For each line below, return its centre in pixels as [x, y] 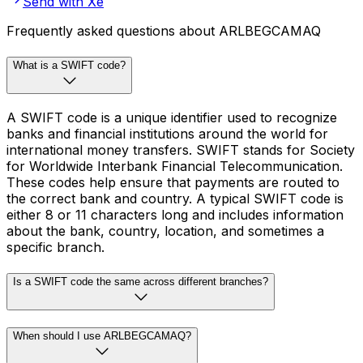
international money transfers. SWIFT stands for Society [181, 149]
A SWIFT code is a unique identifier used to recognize [172, 117]
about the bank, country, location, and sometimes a [165, 231]
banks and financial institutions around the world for [167, 133]
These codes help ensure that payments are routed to [173, 182]
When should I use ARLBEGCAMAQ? [102, 336]
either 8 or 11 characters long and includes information [175, 214]
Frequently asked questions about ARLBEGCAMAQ [164, 31]
